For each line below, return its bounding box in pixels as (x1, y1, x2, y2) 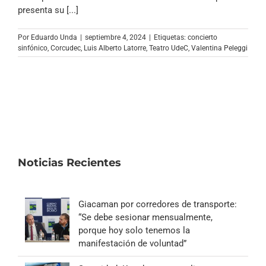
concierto (188, 33, 217, 42)
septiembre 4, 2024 (85, 33, 146, 42)
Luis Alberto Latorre (84, 43, 146, 52)
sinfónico (18, 43, 47, 52)
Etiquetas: (154, 33, 188, 42)
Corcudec (50, 43, 81, 52)
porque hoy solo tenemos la (78, 224, 190, 236)
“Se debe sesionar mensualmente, (78, 211, 213, 223)
